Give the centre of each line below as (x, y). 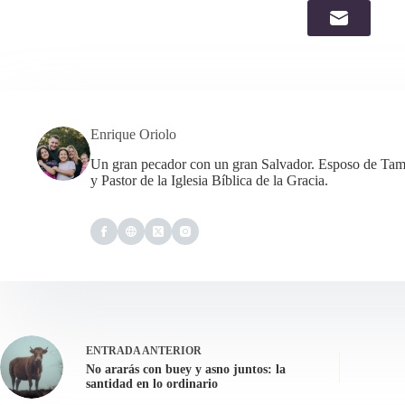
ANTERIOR (171, 351)
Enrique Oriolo (133, 134)
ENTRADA (113, 351)
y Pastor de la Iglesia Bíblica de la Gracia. (209, 180)
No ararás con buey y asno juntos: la (186, 370)
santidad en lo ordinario (152, 384)
